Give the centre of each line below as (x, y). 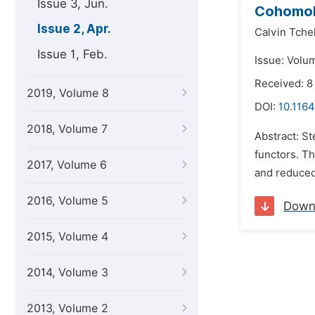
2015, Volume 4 (67, 237)
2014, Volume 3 (67, 272)
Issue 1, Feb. (72, 54)
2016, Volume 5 (67, 201)
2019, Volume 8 (68, 93)
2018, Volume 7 (67, 129)
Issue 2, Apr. (74, 29)
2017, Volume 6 (67, 165)
